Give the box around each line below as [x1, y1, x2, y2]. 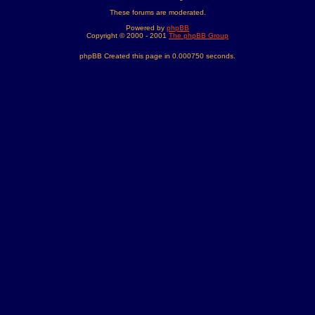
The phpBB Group [169, 32, 229, 39]
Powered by [126, 24, 167, 32]
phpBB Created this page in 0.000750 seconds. [79, 52, 236, 60]
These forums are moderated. [109, 8, 206, 16]
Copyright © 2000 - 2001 [86, 32, 169, 39]
